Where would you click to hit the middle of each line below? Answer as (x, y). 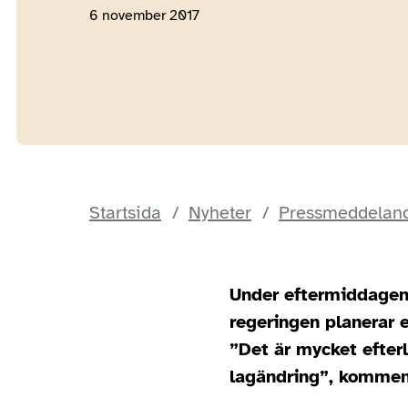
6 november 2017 (144, 15)
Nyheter (220, 213)
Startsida (125, 213)
